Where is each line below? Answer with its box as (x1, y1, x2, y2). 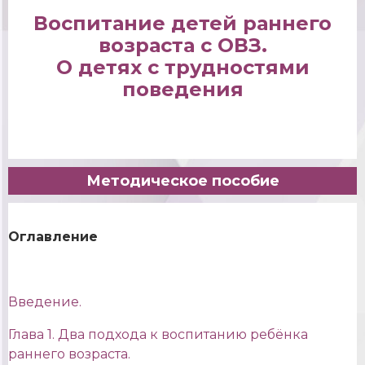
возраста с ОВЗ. (98, 33, 267, 58)
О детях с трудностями (55, 55, 310, 80)
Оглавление (8, 229, 98, 245)
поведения (121, 77, 244, 102)
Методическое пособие (86, 171, 279, 190)
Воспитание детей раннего (33, 11, 332, 36)
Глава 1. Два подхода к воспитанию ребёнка (8, 327, 308, 343)
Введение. (8, 294, 81, 310)
